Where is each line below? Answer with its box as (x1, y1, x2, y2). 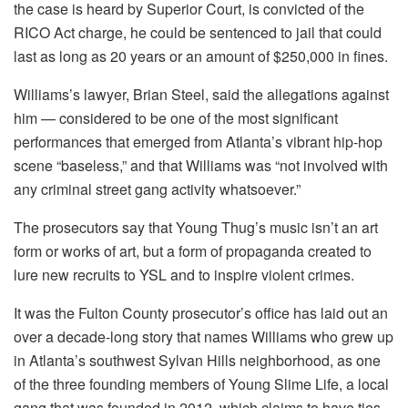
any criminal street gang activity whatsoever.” (14, 178, 301, 199)
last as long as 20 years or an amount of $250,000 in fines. (14, 45, 388, 66)
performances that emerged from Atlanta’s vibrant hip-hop (14, 130, 382, 152)
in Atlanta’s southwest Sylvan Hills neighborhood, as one (14, 349, 381, 371)
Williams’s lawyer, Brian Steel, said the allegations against (14, 83, 389, 105)
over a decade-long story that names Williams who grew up (14, 325, 393, 347)
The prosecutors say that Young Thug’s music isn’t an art (14, 216, 378, 238)
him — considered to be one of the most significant (14, 107, 338, 128)
